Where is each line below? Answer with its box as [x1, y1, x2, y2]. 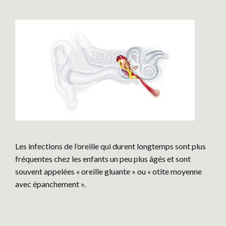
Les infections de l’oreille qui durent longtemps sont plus [15, 141, 206, 151]
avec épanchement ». [15, 179, 86, 189]
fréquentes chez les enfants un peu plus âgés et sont [15, 154, 191, 163]
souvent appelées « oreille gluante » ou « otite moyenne [15, 166, 202, 176]
